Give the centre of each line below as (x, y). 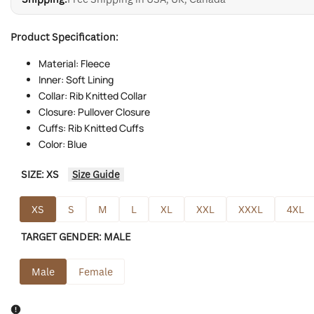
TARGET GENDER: (62, 236)
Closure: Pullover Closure (94, 112)
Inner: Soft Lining (76, 80)
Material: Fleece (74, 64)
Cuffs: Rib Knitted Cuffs (91, 128)
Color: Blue (63, 144)
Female (95, 271)
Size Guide (96, 175)
